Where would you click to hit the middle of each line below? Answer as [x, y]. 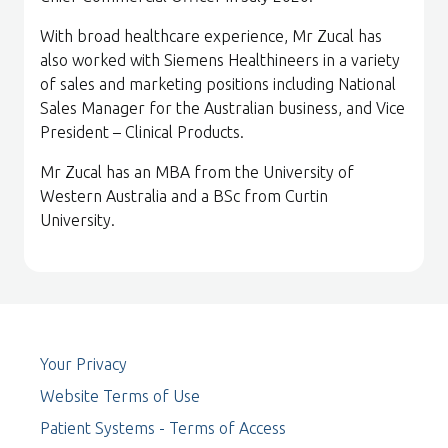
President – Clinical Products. [142, 132]
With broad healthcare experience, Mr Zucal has [211, 36]
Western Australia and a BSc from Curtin [184, 196]
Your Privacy [83, 364]
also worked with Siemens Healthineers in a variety [220, 60]
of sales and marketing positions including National [218, 84]
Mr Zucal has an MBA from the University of [197, 172]
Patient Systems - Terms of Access [163, 428]
